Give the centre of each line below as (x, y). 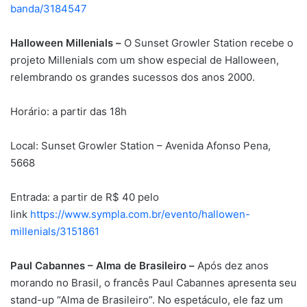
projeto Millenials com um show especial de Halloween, (145, 60)
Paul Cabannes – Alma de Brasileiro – (104, 265)
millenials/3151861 (55, 231)
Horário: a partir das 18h (69, 111)
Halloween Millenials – (66, 42)
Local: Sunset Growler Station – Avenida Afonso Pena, (140, 145)
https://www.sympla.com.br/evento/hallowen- (140, 214)
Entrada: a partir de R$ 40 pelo (85, 197)
